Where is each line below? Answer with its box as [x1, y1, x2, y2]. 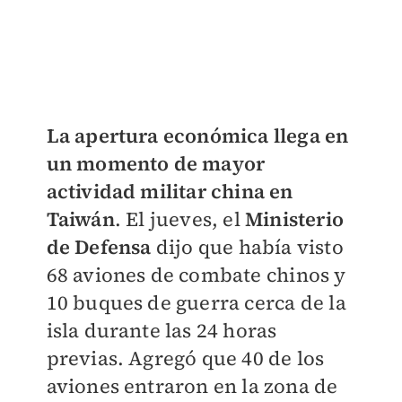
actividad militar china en [46, 177, 293, 205]
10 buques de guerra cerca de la [46, 288, 346, 316]
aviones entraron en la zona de [46, 371, 338, 399]
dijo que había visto [155, 232, 344, 260]
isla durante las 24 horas [46, 316, 277, 344]
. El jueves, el [114, 205, 245, 232]
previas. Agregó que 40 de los [46, 344, 325, 371]
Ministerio [244, 205, 344, 232]
